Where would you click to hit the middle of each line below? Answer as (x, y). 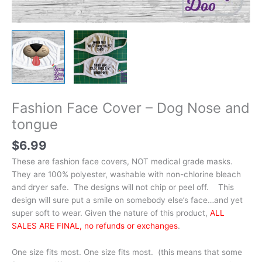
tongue (35, 124)
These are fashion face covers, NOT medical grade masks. (123, 161)
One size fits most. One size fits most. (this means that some (127, 252)
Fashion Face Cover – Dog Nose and (131, 108)
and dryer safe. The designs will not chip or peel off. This (123, 187)
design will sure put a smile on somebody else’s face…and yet (127, 200)
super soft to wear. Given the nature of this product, (111, 213)
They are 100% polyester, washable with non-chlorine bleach (126, 174)
